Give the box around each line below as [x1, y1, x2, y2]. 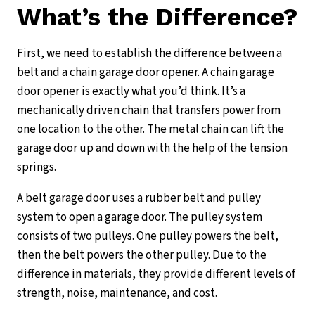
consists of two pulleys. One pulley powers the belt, [17, 228, 278, 245]
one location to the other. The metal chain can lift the [17, 121, 284, 139]
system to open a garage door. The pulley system [17, 209, 262, 226]
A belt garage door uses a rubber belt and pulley [17, 190, 261, 207]
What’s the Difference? [17, 2, 297, 32]
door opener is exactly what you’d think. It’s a [17, 83, 245, 101]
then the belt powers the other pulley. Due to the [17, 247, 266, 264]
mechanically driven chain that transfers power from [17, 102, 281, 120]
